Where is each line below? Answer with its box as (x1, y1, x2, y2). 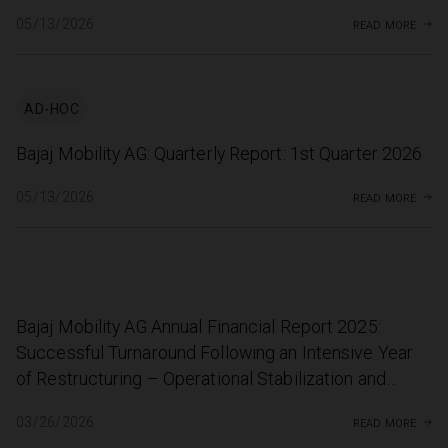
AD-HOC (24, 101, 79, 118)
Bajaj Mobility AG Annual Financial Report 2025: (16, 317, 381, 338)
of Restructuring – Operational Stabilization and (16, 369, 386, 390)
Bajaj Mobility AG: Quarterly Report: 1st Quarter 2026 (16, 144, 423, 165)
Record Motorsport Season (16, 395, 231, 416)
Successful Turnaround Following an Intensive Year (16, 343, 413, 364)
